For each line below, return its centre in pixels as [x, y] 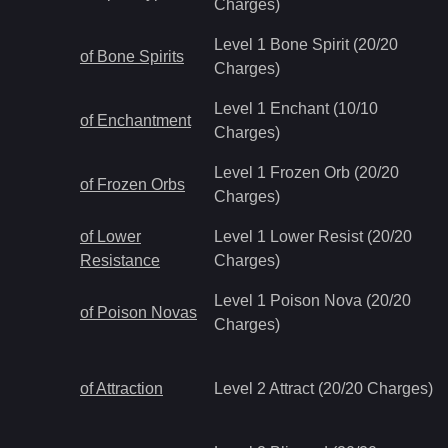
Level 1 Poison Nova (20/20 [312, 300]
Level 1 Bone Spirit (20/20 [306, 44]
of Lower [110, 236]
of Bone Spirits [132, 56]
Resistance [120, 260]
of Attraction [121, 388]
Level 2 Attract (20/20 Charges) [323, 388]
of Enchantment [135, 120]
